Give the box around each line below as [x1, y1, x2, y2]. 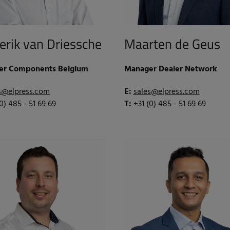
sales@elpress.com [133, 85, 200, 99]
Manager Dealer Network [124, 62, 217, 76]
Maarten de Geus [124, 33, 220, 54]
